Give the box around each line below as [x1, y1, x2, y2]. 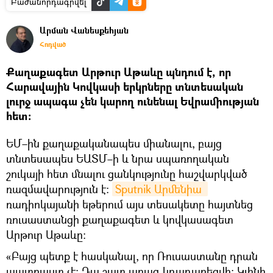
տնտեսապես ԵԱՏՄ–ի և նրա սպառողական [6, 151, 229, 166]
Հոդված [40, 39, 66, 49]
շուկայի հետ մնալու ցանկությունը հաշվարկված [6, 166, 247, 181]
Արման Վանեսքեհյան [40, 24, 129, 36]
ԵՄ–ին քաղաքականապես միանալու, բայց [6, 135, 222, 151]
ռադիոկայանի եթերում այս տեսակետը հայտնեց [6, 196, 253, 211]
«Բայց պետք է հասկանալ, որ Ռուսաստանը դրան [6, 248, 258, 263]
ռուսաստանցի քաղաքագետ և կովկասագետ [6, 211, 233, 227]
